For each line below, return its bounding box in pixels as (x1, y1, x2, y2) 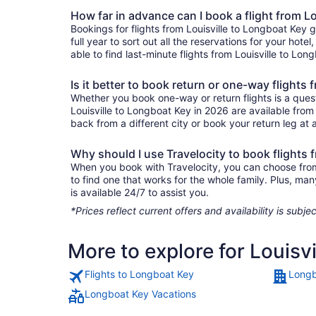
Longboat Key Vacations (85, 287, 196, 300)
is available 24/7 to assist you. (71, 186, 209, 198)
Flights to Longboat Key (85, 267, 194, 280)
